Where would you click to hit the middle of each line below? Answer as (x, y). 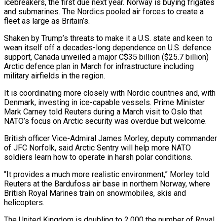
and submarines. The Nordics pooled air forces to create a (104, 11)
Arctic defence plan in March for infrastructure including (99, 66)
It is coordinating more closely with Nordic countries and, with (110, 93)
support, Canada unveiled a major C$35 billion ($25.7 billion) (106, 57)
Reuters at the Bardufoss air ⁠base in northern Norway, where (107, 184)
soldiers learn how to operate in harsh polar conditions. (98, 157)
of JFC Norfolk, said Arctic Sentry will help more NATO (97, 147)
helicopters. (24, 202)
